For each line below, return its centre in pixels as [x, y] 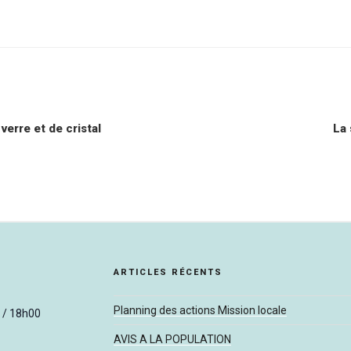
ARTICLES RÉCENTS [168, 273]
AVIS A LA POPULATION [172, 340]
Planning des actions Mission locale [200, 311]
